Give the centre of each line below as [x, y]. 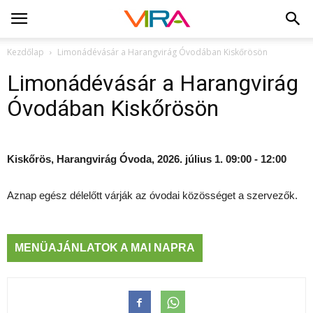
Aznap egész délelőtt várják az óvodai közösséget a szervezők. [152, 195]
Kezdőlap [26, 52]
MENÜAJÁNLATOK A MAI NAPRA [105, 248]
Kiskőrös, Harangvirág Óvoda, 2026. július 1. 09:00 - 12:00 [147, 159]
